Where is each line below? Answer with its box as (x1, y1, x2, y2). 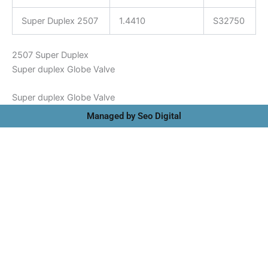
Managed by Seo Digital (87, 111, 181, 122)
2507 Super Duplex (12, 50, 89, 61)
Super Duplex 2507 (21, 16, 98, 27)
